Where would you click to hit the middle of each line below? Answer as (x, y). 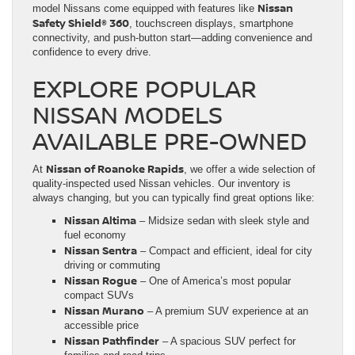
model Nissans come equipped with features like (145, 8)
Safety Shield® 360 (81, 23)
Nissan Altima (100, 220)
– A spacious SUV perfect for (227, 341)
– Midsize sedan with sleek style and (223, 220)
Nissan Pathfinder (112, 340)
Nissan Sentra (101, 250)
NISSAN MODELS (128, 114)
